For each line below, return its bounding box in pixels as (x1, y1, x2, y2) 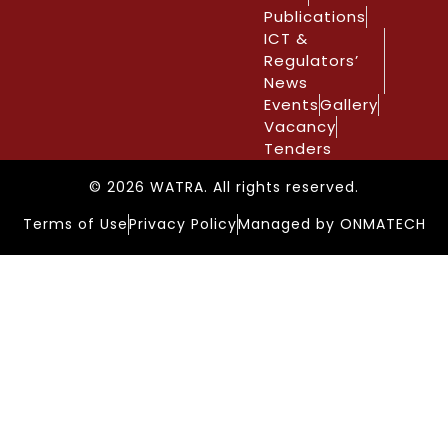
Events (264, 93, 320, 115)
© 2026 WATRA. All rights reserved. (89, 176, 359, 197)
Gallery (320, 93, 379, 115)
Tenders (264, 137, 333, 159)
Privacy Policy (128, 213, 237, 234)
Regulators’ (264, 49, 360, 71)
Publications (264, 5, 367, 27)
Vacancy (264, 115, 337, 137)
